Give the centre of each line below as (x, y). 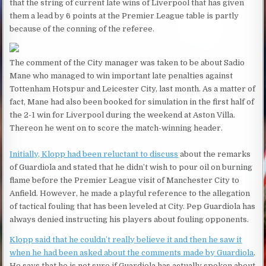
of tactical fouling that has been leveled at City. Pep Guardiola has (133, 207)
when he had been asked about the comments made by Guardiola (132, 253)
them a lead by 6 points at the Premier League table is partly (124, 16)
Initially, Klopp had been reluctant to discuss (94, 154)
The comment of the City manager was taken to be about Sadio (127, 63)
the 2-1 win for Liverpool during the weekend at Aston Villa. (123, 115)
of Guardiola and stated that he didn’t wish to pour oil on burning (131, 167)
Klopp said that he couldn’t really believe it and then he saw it (126, 240)
